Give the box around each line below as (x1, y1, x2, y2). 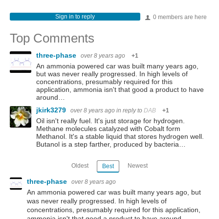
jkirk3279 (36, 106, 68, 114)
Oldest (71, 162, 89, 170)
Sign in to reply (55, 13, 95, 20)
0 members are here (152, 13, 207, 21)
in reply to (116, 107, 144, 114)
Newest (127, 162, 148, 170)
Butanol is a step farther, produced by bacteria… (36, 140, 186, 148)
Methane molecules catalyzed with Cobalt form (36, 124, 180, 132)
